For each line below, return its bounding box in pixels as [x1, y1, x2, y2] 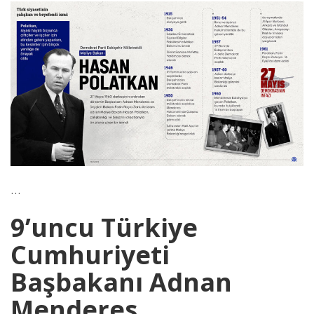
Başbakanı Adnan [11, 265, 232, 300]
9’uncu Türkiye [11, 210, 198, 245]
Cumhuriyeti [11, 238, 170, 273]
